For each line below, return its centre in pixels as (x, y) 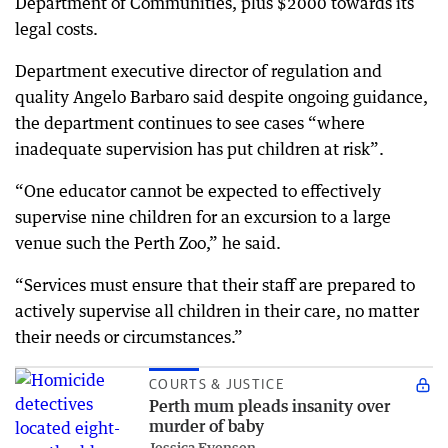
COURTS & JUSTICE (217, 384)
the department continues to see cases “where (190, 123)
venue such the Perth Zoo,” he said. (148, 243)
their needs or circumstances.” (129, 337)
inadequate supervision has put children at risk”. (199, 149)
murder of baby (206, 426)
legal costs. (56, 29)
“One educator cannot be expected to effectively (198, 191)
